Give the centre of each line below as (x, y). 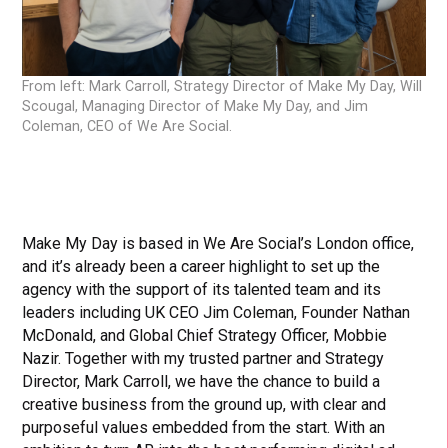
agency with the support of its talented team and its (202, 290)
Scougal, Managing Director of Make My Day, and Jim (195, 106)
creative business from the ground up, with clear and (204, 405)
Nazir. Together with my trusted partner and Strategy (203, 359)
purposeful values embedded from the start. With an (204, 428)
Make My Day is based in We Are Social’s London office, (218, 244)
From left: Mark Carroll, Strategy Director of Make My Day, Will (222, 86)
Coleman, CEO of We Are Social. (127, 126)
